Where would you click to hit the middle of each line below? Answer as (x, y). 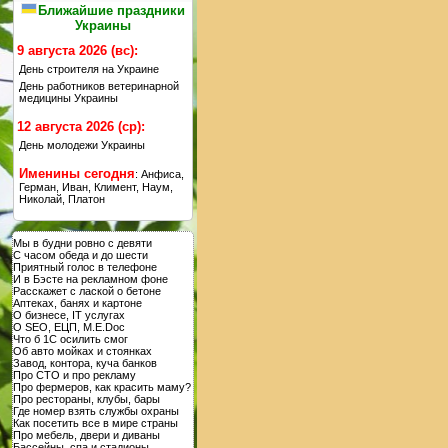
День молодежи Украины (81, 145)
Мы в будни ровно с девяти (82, 243)
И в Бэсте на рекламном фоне (90, 279)
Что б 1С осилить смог (70, 339)
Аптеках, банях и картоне (77, 303)
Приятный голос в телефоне (84, 267)
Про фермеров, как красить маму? (101, 387)
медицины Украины (68, 98)
